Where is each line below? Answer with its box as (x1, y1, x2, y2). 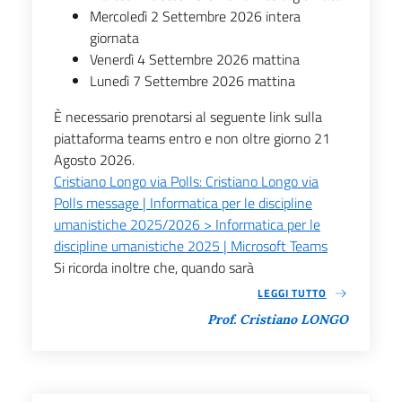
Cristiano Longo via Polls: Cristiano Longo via (54, 170, 319, 192)
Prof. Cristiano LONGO (207, 310, 348, 328)
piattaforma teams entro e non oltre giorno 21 (54, 127, 330, 149)
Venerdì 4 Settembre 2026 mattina (90, 48, 300, 70)
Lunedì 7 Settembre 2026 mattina (90, 69, 295, 92)
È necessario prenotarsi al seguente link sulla (54, 105, 322, 127)
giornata (90, 26, 139, 48)
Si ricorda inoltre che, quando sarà (54, 256, 254, 278)
